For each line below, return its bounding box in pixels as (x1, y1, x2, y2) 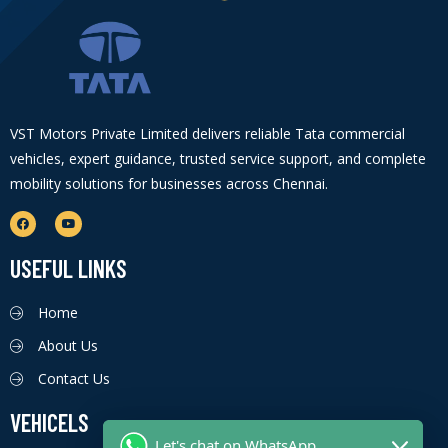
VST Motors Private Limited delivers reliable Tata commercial (10, 123, 405, 143)
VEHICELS (10, 407, 89, 437)
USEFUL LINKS (10, 253, 127, 283)
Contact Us (37, 368, 110, 388)
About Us (37, 335, 98, 355)
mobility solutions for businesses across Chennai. (10, 173, 328, 193)
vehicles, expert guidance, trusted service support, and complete (10, 148, 426, 168)
